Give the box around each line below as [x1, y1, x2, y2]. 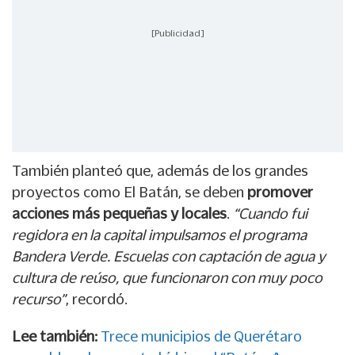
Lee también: [12, 328, 97, 345]
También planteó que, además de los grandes [12, 162, 308, 179]
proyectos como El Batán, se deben [12, 184, 244, 200]
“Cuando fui [233, 205, 307, 222]
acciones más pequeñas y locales [12, 205, 227, 222]
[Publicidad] [151, 28, 204, 38]
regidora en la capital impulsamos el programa [12, 227, 307, 243]
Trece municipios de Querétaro [101, 328, 302, 345]
